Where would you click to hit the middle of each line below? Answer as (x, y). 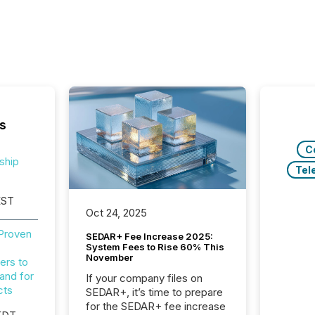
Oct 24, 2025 (116, 212)
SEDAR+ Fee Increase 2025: (149, 236)
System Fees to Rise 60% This (155, 246)
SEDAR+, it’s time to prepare (154, 292)
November (109, 257)
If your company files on (144, 278)
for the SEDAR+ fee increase (155, 306)
